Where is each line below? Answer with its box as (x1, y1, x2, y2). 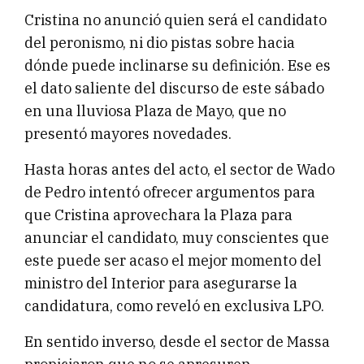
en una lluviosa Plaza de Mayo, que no (24, 102, 286, 121)
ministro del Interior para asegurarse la (24, 274, 297, 293)
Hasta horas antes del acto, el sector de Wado (24, 160, 335, 180)
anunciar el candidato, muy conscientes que (24, 228, 329, 248)
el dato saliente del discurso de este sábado (24, 79, 324, 98)
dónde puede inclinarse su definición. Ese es (24, 56, 331, 76)
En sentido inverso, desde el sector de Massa (24, 332, 330, 352)
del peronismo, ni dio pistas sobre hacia (24, 33, 295, 53)
